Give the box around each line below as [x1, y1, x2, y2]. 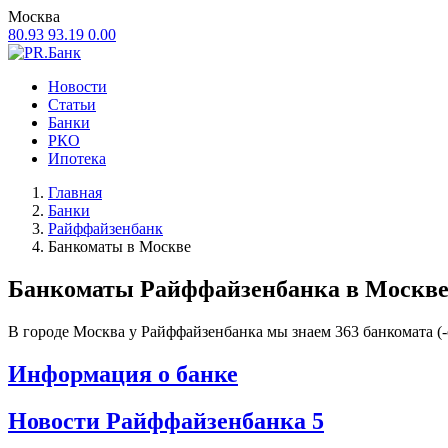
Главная [48, 184, 102, 201]
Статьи [48, 96, 96, 113]
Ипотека [48, 150, 106, 167]
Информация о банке [8, 360, 238, 387]
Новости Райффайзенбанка [8, 407, 312, 434]
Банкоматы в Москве [48, 238, 191, 255]
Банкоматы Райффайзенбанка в [8, 275, 365, 302]
